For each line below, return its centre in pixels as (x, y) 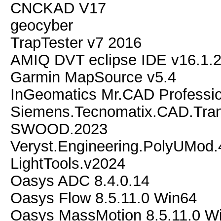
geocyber (42, 25)
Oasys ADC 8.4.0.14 (80, 181)
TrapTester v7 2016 (76, 42)
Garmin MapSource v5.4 (93, 77)
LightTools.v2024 (68, 163)
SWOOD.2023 (59, 129)
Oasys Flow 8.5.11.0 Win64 (104, 198)
